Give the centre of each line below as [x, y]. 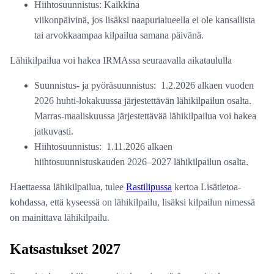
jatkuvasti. [54, 131]
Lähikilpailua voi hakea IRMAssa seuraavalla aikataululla [121, 61]
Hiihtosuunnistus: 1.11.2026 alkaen [103, 147]
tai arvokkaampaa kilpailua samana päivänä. [119, 35]
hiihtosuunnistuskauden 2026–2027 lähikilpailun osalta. [141, 162]
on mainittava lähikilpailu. [60, 218]
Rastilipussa [149, 187]
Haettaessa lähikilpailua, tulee [68, 187]
